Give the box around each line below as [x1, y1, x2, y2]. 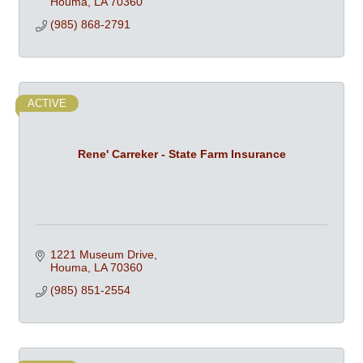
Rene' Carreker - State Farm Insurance [77, 147, 286, 160]
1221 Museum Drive [49, 248, 154, 261]
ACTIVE [28, 97, 66, 109]
